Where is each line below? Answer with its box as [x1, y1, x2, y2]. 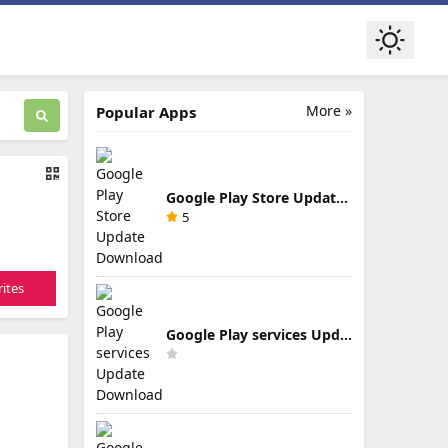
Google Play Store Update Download [336, 187, 348, 207]
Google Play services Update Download [340, 324, 352, 344]
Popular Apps [96, 102, 196, 122]
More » [306, 101, 352, 120]
